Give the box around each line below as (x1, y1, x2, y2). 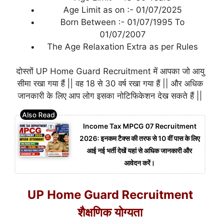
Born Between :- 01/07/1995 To (60, 17, 185, 27)
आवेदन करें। (124, 158, 155, 167)
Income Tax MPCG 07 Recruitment (82, 121, 196, 130)
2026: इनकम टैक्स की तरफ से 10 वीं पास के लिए (79, 134, 200, 142)
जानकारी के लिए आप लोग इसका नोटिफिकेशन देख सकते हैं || (18, 91, 202, 101)
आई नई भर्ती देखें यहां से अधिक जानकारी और (87, 146, 192, 155)
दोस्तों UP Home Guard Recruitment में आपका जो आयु (16, 66, 204, 77)
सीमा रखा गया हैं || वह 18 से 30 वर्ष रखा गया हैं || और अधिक (17, 79, 203, 89)
